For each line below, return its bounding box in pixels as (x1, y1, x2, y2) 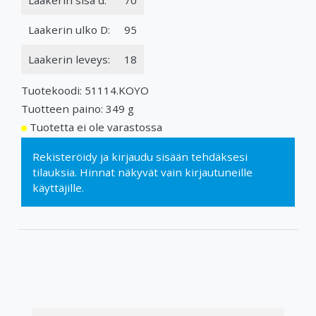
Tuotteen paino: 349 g (21, 101, 134, 116)
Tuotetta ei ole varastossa (30, 119, 162, 134)
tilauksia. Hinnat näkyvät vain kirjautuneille (32, 164, 253, 179)
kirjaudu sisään (111, 149, 188, 164)
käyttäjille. (32, 180, 84, 195)
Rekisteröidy (32, 149, 97, 164)
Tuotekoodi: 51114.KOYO (21, 83, 149, 97)
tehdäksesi (188, 149, 248, 164)
